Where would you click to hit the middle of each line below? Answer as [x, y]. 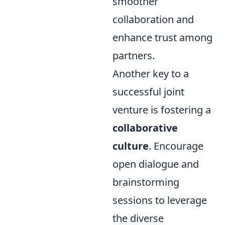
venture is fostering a [162, 110]
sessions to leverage [160, 200]
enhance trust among [162, 37]
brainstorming [146, 182]
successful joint [148, 92]
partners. [134, 55]
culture [131, 146]
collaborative [145, 128]
